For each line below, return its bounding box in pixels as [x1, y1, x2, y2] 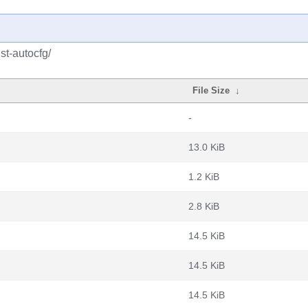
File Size [192, 85, 230, 96]
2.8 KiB [188, 201, 219, 212]
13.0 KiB [188, 142, 225, 153]
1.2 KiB [188, 171, 219, 182]
